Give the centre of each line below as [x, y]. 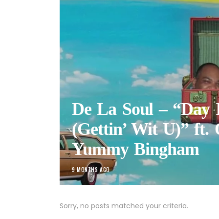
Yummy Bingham [135, 149]
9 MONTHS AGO [91, 169]
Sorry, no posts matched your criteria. [124, 206]
